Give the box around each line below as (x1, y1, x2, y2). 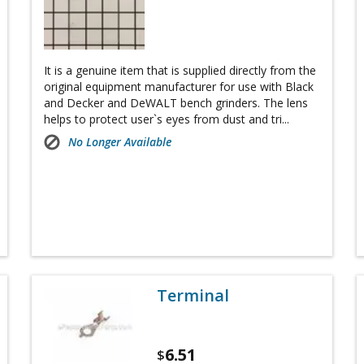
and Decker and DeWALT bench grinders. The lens (44, 95, 308, 111)
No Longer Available (68, 134, 171, 150)
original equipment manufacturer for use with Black (44, 79, 314, 95)
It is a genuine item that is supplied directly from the (44, 63, 316, 79)
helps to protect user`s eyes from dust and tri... (44, 111, 289, 128)
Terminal (157, 284, 230, 307)
